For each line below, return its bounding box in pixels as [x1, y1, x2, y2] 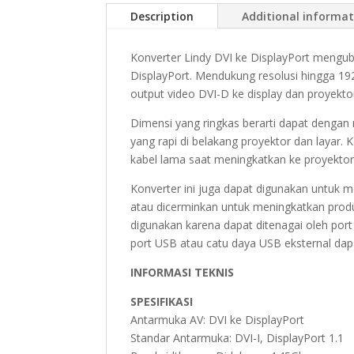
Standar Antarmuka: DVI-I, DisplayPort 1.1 [130, 330, 345, 346]
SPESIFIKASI [130, 294, 194, 310]
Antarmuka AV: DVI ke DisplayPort [130, 312, 305, 328]
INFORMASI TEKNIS [130, 265, 235, 281]
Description [130, 9, 194, 24]
